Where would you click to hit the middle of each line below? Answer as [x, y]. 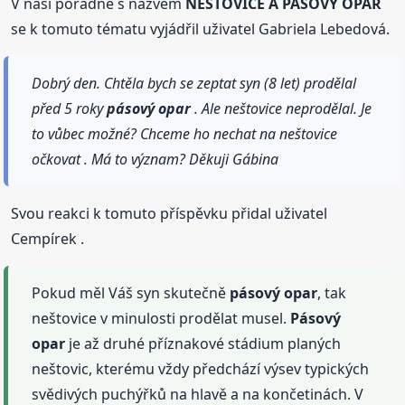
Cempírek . [48, 238]
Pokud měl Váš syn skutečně [131, 292]
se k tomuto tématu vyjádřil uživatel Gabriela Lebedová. [201, 28]
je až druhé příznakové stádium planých [203, 343]
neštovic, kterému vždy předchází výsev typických [201, 368]
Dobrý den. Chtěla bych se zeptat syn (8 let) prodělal [194, 83]
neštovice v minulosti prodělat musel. [161, 318]
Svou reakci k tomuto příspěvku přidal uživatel [170, 213]
